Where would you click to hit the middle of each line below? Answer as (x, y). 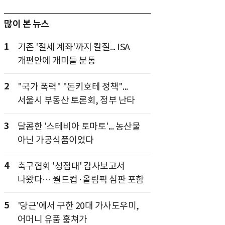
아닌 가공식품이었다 (55, 140)
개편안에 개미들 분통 (56, 61)
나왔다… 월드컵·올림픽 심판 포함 (81, 180)
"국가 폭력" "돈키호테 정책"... (73, 87)
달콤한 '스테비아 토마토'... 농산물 (79, 126)
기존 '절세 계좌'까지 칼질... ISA (74, 47)
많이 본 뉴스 (27, 24)
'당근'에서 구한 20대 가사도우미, (78, 206)
